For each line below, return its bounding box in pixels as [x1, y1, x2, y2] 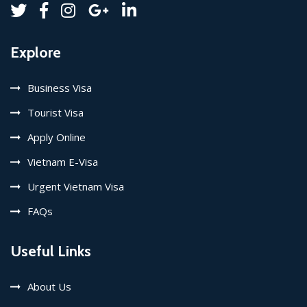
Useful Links [10, 242, 91, 260]
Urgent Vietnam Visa [27, 180, 124, 193]
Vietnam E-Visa [27, 155, 98, 169]
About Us [27, 280, 71, 293]
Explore [10, 43, 61, 62]
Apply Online [27, 130, 86, 144]
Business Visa [27, 81, 92, 95]
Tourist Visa [27, 106, 84, 119]
